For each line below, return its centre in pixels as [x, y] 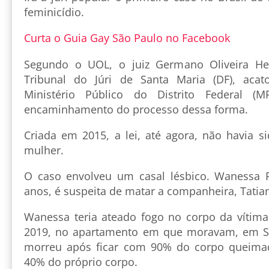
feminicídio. [56, 12]
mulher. [44, 150]
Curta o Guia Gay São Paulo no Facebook [127, 38]
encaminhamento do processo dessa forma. [136, 110]
